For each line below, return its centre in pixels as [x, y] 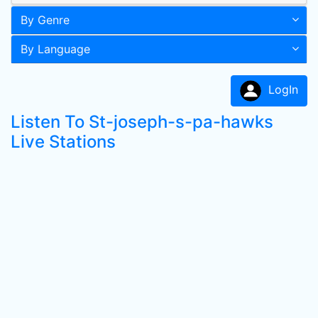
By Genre [45, 20]
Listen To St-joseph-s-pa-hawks [142, 122]
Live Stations [63, 142]
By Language [55, 49]
